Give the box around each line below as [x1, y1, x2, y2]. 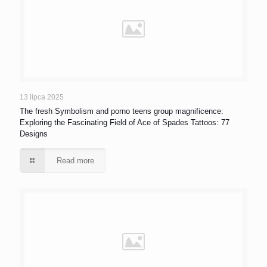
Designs [20, 129, 48, 138]
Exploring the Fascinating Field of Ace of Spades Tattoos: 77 [20, 118, 229, 127]
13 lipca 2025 [20, 93, 64, 101]
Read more [57, 156, 95, 165]
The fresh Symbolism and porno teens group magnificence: [20, 107, 223, 116]
